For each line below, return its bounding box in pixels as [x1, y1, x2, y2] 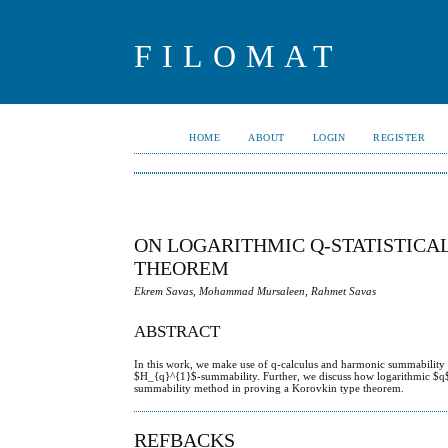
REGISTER [373, 132, 426, 143]
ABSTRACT [134, 321, 221, 341]
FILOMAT [134, 38, 344, 74]
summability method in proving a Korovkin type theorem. [134, 381, 405, 394]
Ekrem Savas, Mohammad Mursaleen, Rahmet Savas [134, 284, 377, 297]
